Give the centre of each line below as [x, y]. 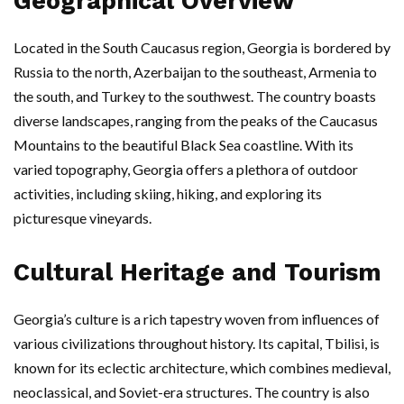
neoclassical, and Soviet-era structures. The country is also [192, 392]
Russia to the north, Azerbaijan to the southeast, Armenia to [195, 72]
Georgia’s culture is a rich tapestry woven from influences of [197, 319]
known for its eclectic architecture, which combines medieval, [202, 367]
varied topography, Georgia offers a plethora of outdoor [186, 169]
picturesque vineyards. [83, 218]
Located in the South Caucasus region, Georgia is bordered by [202, 47]
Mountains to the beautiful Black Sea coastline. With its [184, 145]
